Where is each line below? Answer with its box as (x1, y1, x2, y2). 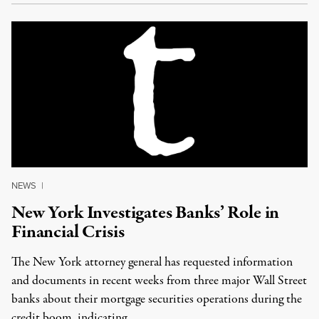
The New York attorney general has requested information (11, 253, 293, 271)
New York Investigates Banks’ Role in (11, 200, 280, 226)
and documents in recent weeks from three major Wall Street (11, 272, 307, 290)
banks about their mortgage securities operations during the (11, 291, 302, 308)
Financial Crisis (11, 219, 125, 245)
